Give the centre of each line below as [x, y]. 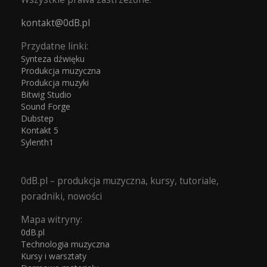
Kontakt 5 [40, 131]
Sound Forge [46, 107]
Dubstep [37, 119]
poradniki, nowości [61, 196]
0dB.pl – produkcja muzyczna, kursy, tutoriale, [120, 181]
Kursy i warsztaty [54, 256]
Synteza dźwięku [53, 59]
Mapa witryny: [52, 219]
